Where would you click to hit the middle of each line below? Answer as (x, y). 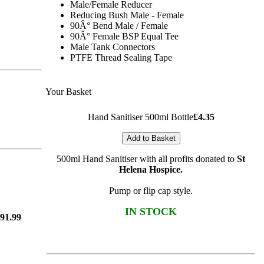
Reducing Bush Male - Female (127, 15)
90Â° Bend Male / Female (119, 26)
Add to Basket (151, 138)
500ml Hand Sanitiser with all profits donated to (147, 159)
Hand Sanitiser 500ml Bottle (140, 117)
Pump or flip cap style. (151, 191)
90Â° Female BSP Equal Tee (124, 36)
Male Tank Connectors (113, 47)
